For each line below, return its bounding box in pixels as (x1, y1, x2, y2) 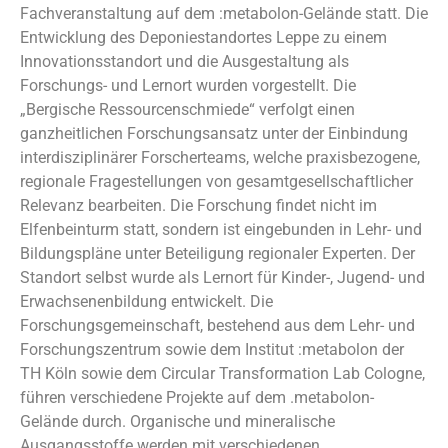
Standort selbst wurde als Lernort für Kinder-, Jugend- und (20, 268, 425, 287)
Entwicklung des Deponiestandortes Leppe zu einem (20, 28, 387, 47)
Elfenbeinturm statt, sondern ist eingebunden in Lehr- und (20, 220, 422, 239)
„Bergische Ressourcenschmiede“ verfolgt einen (20, 100, 355, 119)
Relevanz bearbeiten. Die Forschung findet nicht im (20, 196, 377, 215)
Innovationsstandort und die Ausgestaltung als (20, 52, 349, 71)
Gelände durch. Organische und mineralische (20, 412, 335, 431)
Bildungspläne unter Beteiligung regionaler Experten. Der (20, 244, 415, 263)
